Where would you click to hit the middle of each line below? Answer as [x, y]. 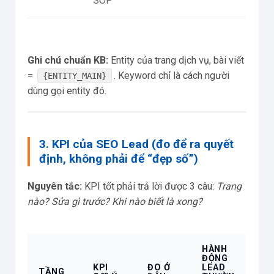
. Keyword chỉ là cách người [172, 76]
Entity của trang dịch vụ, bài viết [176, 61]
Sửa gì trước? [80, 201]
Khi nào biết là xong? [157, 201]
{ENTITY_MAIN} [75, 76]
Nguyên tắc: [55, 186]
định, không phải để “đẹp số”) [119, 158]
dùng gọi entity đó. [67, 91]
